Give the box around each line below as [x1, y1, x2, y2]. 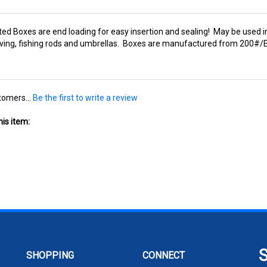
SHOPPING [26, 250, 74, 261]
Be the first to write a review [33, 93, 138, 103]
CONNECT [142, 250, 185, 261]
